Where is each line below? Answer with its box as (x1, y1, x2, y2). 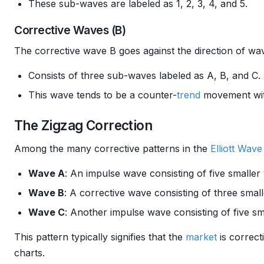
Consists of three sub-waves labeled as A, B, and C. (28, 70, 260, 81)
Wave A (28, 167, 65, 179)
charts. (14, 247, 45, 259)
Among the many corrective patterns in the (14, 143, 210, 154)
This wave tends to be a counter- (28, 89, 177, 101)
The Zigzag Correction (14, 117, 153, 133)
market (186, 231, 217, 243)
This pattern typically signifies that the (14, 231, 186, 243)
